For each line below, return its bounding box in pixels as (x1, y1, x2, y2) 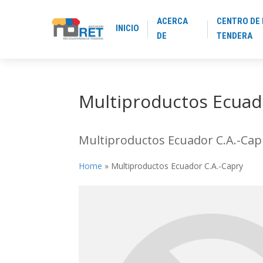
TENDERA (216, 30, 252, 41)
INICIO (116, 23, 140, 33)
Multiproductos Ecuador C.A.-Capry (111, 160, 244, 171)
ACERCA (157, 15, 188, 26)
